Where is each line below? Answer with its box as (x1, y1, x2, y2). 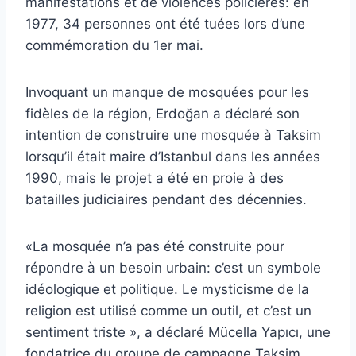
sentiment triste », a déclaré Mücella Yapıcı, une (25, 323, 331, 340)
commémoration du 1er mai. (25, 37, 203, 53)
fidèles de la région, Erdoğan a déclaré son (25, 105, 300, 122)
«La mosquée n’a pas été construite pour (25, 238, 284, 254)
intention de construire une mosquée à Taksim (25, 126, 321, 143)
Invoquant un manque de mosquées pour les (25, 83, 309, 100)
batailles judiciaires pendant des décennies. (25, 191, 307, 207)
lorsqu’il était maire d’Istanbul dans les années (25, 148, 320, 164)
